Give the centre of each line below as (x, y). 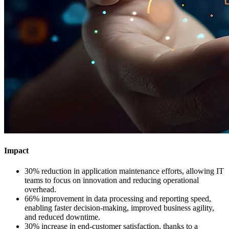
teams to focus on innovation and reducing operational (112, 180)
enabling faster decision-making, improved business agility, (119, 208)
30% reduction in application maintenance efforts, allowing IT (124, 171)
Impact (16, 151)
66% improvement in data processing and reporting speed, (118, 198)
